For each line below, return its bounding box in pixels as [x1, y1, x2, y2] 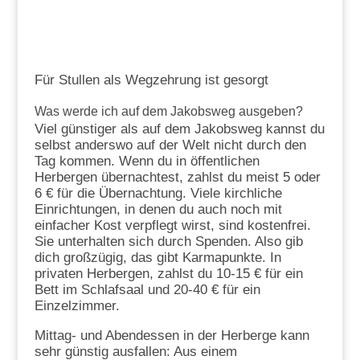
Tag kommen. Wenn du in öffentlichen [34, 153, 260, 170]
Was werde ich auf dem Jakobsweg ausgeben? [34, 104, 303, 119]
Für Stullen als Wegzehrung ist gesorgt [34, 72, 268, 88]
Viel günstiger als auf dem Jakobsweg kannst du [34, 121, 325, 137]
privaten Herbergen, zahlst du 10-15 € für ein [34, 266, 303, 282]
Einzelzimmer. [34, 298, 120, 314]
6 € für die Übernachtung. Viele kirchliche [34, 186, 282, 202]
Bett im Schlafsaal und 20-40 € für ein [34, 282, 260, 298]
